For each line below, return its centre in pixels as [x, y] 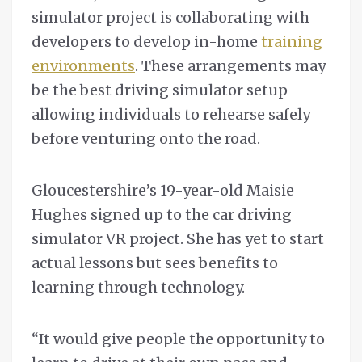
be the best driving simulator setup [160, 90]
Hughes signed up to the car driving [162, 214]
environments [83, 65]
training [292, 41]
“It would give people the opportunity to [178, 339]
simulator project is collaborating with [170, 17]
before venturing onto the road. [147, 138]
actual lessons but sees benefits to [155, 263]
